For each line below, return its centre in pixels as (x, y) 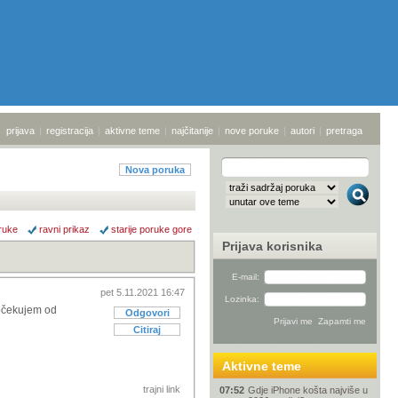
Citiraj (147, 330)
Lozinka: (242, 299)
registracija (70, 131)
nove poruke (252, 131)
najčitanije (192, 131)
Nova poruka (155, 170)
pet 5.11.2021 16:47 (143, 292)
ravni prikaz (64, 229)
